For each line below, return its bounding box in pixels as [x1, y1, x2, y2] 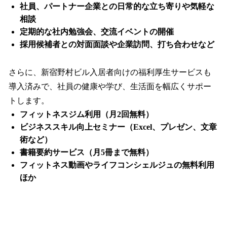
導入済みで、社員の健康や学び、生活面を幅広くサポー [9, 82, 211, 91]
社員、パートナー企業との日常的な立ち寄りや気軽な [20, 2, 214, 11]
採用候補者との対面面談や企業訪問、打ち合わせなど [20, 40, 214, 49]
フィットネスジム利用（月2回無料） [20, 110, 154, 119]
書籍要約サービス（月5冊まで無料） [20, 148, 154, 157]
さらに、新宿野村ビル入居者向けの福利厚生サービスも [9, 68, 211, 77]
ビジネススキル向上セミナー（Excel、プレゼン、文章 [20, 123, 217, 132]
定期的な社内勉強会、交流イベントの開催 [20, 27, 174, 36]
